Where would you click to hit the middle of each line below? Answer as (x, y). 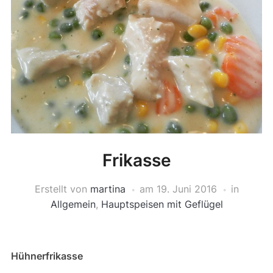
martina (108, 189)
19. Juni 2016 (186, 189)
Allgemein (73, 204)
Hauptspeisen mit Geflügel (162, 204)
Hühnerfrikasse (47, 256)
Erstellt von (62, 189)
